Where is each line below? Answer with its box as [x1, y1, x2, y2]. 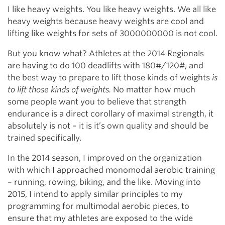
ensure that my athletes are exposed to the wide [8, 213, 193, 223]
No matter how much [113, 85, 195, 94]
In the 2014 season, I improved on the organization [8, 153, 202, 163]
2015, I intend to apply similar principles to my [8, 189, 183, 199]
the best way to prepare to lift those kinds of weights [8, 73, 212, 82]
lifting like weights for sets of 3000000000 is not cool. [8, 29, 217, 38]
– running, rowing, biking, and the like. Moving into [8, 177, 201, 187]
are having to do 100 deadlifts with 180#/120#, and [8, 61, 203, 70]
